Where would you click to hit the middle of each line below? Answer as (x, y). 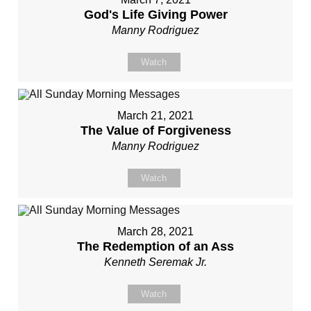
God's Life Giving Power (155, 15)
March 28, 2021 (155, 232)
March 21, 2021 (155, 116)
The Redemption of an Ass (155, 246)
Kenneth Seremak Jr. (155, 262)
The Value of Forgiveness (155, 131)
